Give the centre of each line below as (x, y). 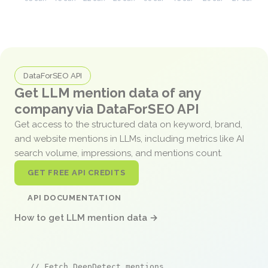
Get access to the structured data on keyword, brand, (128, 124)
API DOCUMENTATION (75, 197)
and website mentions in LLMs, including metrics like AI (129, 138)
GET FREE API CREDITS (77, 172)
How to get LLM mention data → (86, 217)
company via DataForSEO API (107, 109)
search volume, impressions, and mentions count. (120, 153)
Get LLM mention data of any (107, 92)
